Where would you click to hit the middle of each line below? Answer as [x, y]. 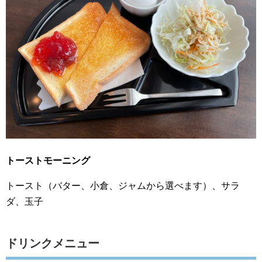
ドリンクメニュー [53, 243]
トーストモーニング [48, 160]
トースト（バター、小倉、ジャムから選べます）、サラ [123, 185]
